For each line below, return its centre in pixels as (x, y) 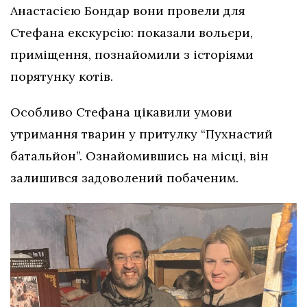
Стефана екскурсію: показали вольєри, (132, 32)
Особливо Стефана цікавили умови (121, 112)
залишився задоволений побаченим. (124, 177)
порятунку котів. (62, 76)
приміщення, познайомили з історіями (132, 54)
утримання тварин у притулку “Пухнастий (142, 134)
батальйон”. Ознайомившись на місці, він (139, 156)
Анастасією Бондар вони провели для (128, 10)
